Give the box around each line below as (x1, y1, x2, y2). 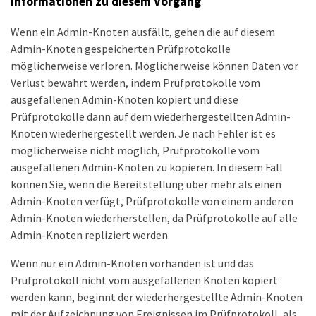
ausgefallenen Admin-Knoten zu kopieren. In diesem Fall (11, 159, 283, 174)
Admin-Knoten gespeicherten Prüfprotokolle (11, 41, 231, 56)
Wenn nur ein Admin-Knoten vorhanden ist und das (11, 255, 254, 270)
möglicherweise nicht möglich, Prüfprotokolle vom (11, 142, 260, 157)
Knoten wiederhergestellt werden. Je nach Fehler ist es (11, 126, 276, 140)
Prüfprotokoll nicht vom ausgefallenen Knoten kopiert (11, 272, 278, 287)
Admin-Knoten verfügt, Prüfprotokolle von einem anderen (11, 193, 293, 208)
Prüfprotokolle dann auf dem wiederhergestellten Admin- (11, 109, 291, 123)
